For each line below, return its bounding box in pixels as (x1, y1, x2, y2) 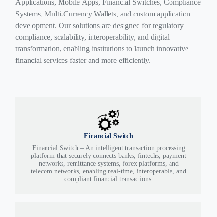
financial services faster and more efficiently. (15, 56, 151, 64)
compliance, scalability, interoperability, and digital (15, 32, 170, 41)
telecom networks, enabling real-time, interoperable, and (31, 167, 186, 175)
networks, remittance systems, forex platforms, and (38, 159, 179, 167)
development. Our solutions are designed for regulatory (15, 21, 184, 30)
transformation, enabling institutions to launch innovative (15, 44, 188, 53)
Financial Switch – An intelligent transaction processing (32, 144, 185, 152)
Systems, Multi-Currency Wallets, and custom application (15, 9, 190, 18)
